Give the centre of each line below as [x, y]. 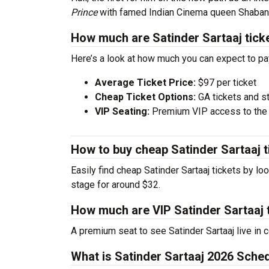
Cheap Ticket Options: [145, 97]
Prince [84, 12]
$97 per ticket [226, 83]
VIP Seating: [122, 111]
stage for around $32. [116, 185]
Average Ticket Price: [145, 83]
